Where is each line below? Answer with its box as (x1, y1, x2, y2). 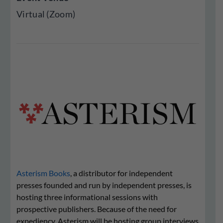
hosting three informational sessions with (16, 192, 158, 202)
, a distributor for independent (70, 168, 173, 178)
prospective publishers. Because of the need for (16, 204, 177, 214)
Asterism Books (16, 168, 70, 178)
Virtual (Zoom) (16, 8, 76, 19)
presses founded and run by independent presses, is (16, 180, 192, 190)
